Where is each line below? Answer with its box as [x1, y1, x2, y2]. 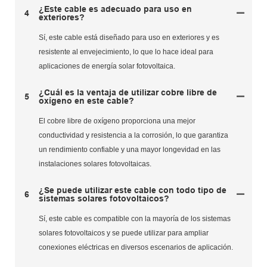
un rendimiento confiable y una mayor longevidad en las [39, 145, 221, 154]
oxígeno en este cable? [39, 95, 134, 105]
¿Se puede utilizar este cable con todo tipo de [39, 185, 226, 195]
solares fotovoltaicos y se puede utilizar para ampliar [39, 228, 209, 237]
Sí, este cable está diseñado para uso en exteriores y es [39, 33, 219, 42]
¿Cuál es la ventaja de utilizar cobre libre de [39, 87, 217, 97]
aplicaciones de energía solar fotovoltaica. [39, 61, 175, 70]
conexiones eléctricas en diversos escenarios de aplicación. [39, 243, 233, 252]
